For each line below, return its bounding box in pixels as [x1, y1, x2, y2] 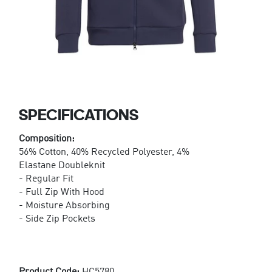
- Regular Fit [18, 174, 73, 184]
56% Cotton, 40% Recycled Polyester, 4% [18, 147, 189, 157]
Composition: [18, 134, 75, 144]
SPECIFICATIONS [18, 104, 138, 124]
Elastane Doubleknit [18, 160, 105, 171]
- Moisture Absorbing [18, 200, 110, 211]
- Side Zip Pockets [18, 214, 95, 224]
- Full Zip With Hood [18, 187, 104, 197]
